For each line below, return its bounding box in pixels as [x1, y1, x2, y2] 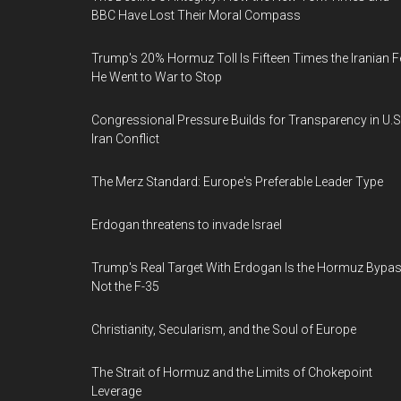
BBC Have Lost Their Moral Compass [91, 8, 301, 22]
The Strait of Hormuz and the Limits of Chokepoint [91, 365, 372, 380]
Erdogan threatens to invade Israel [91, 218, 282, 232]
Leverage [91, 384, 141, 398]
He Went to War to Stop [91, 70, 222, 84]
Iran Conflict [91, 132, 159, 146]
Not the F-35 [91, 279, 159, 294]
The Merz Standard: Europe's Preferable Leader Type [91, 175, 383, 189]
